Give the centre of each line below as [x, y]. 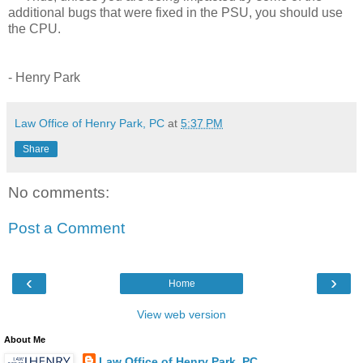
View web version [181, 315]
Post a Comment [66, 228]
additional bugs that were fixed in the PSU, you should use [175, 13]
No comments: [59, 193]
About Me [25, 340]
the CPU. [34, 29]
